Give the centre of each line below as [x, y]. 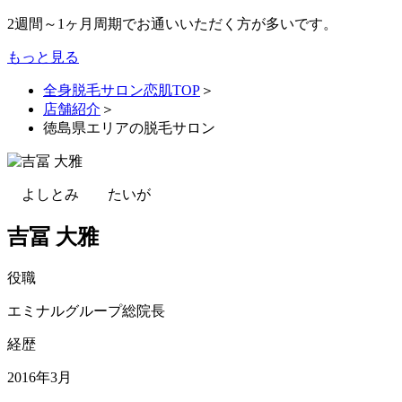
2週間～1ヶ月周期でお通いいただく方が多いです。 [172, 24]
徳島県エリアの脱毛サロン [129, 128]
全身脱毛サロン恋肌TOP [122, 91]
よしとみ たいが [79, 195]
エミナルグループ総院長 [86, 310]
